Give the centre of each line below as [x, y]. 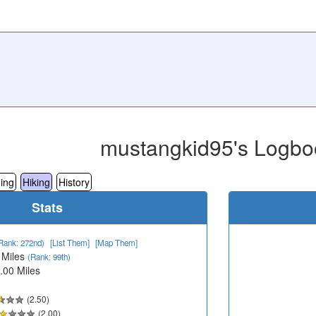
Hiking [36, 182]
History [74, 182]
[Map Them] [116, 242]
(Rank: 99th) [49, 256]
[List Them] [70, 242]
